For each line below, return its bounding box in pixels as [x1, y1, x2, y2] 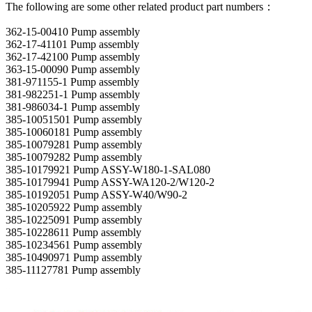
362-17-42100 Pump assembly [6, 50, 140, 63]
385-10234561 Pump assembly [6, 238, 142, 251]
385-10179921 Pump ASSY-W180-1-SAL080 [6, 163, 210, 175]
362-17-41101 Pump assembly [6, 38, 139, 50]
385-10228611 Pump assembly [6, 226, 141, 238]
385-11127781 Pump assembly [6, 263, 141, 276]
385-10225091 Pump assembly [6, 213, 142, 226]
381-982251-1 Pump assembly [6, 88, 140, 100]
